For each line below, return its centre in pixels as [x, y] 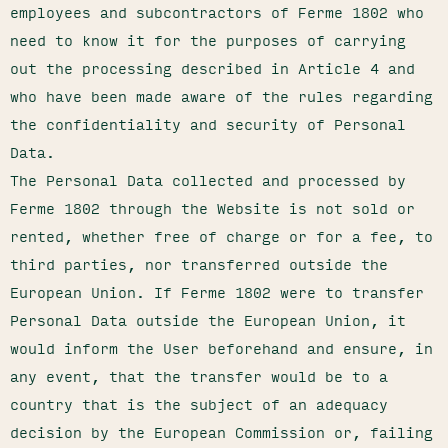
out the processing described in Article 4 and [212, 68]
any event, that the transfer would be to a [199, 376]
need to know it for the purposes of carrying [208, 40]
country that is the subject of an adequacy [199, 404]
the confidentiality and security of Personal [208, 124]
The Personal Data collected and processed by [208, 180]
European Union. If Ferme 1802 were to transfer [217, 292]
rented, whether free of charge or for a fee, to [221, 236]
